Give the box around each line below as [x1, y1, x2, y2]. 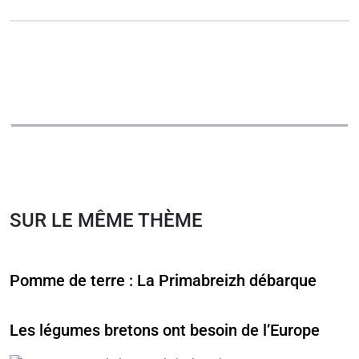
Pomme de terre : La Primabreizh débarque [10, 271, 317, 291]
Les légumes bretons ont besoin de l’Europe [10, 321, 320, 341]
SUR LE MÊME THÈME [10, 209, 203, 232]
